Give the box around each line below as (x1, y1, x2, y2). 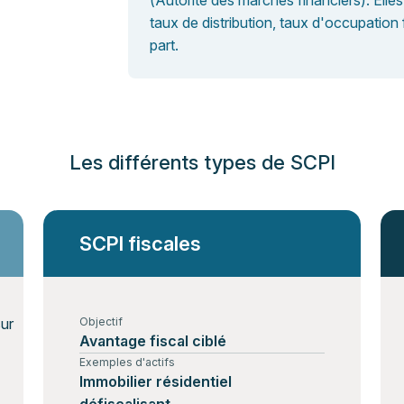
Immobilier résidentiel (79, 372, 232, 390)
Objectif (79, 315, 123, 328)
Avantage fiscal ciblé (79, 332, 226, 350)
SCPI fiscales (79, 232, 201, 255)
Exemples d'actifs (79, 355, 175, 369)
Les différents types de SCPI (69, 151, 335, 174)
